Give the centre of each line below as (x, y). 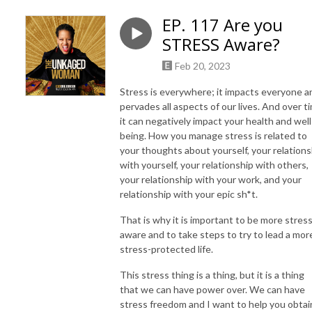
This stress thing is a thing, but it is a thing (212, 274)
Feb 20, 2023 (203, 65)
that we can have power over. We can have (212, 289)
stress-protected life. (166, 249)
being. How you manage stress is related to (213, 135)
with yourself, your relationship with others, (214, 164)
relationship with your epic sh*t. (190, 194)
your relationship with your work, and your (211, 179)
